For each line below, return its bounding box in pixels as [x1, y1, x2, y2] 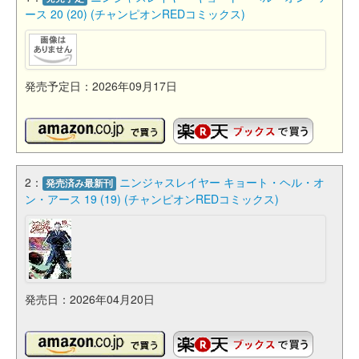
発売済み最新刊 [46, 175, 113, 190]
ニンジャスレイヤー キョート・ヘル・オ [119, 173, 325, 190]
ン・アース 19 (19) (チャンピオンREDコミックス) [25, 190, 279, 207]
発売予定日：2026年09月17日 [25, 77, 177, 94]
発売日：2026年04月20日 [25, 290, 155, 307]
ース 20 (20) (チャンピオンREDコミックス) [25, 5, 245, 22]
